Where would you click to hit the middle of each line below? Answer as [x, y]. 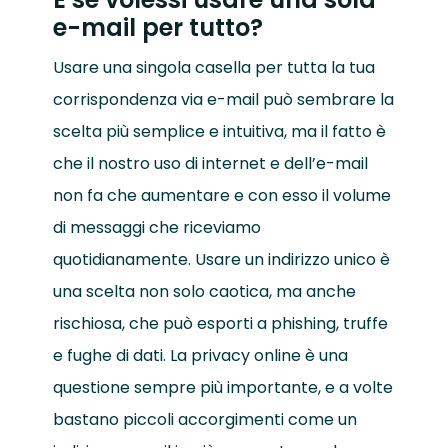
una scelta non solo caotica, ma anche [204, 291]
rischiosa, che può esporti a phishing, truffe [220, 323]
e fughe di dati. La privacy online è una [200, 355]
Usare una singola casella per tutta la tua [213, 67]
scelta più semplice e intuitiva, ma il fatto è [219, 131]
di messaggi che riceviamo [156, 227]
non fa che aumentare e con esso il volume [221, 195]
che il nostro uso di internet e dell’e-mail [210, 163]
